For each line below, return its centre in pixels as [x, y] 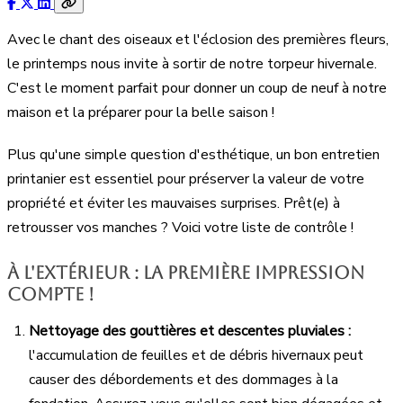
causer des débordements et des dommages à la [184, 379]
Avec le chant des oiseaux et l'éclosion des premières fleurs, [198, 39]
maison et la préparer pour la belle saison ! [141, 112]
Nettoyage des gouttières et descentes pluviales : [190, 331]
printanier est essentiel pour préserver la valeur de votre [186, 179]
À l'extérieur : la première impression [186, 272]
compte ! [51, 294]
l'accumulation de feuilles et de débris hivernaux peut [196, 355]
